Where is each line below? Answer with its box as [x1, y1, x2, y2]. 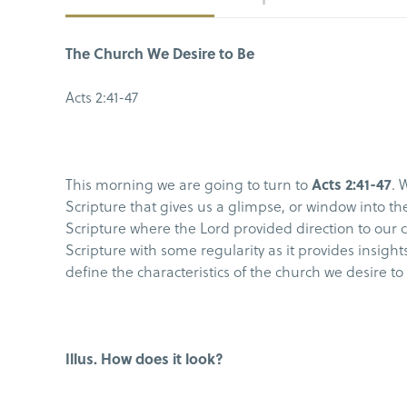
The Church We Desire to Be [65, 42, 254, 64]
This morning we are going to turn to [65, 173, 312, 194]
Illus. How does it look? [65, 347, 223, 369]
